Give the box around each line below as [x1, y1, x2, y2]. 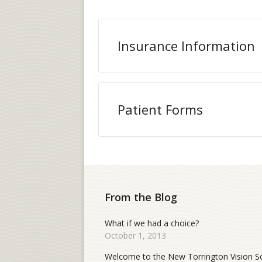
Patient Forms [118, 101, 203, 118]
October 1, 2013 [105, 230, 166, 241]
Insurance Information [118, 37, 255, 54]
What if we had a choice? [105, 218, 199, 229]
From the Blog [105, 190, 177, 204]
